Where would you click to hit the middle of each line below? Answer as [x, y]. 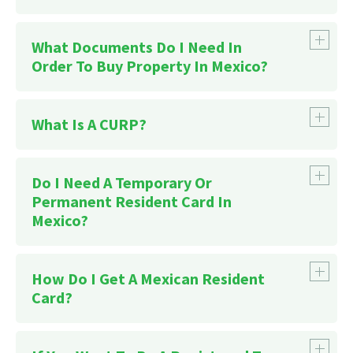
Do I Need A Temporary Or [122, 183]
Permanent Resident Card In [132, 202]
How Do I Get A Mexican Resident [148, 279]
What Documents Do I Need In [137, 47]
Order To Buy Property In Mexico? [150, 66]
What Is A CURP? [89, 124]
